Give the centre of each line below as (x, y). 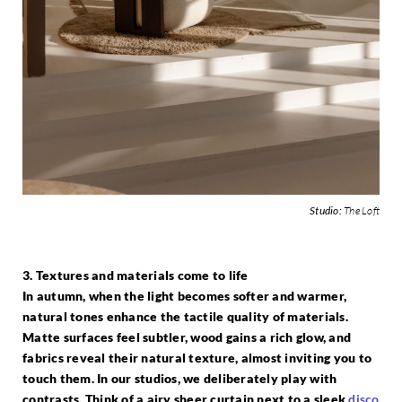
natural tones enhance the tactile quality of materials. (185, 316)
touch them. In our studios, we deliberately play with (180, 378)
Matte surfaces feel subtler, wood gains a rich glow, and (187, 336)
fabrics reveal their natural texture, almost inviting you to (197, 357)
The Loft (360, 210)
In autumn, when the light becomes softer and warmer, (184, 295)
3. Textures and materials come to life (135, 275)
